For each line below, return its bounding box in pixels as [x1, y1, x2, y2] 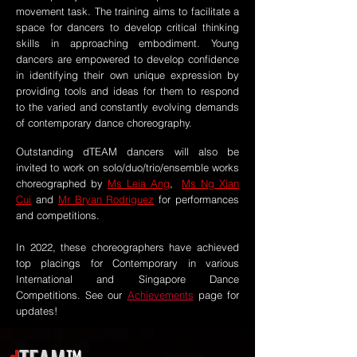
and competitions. [16, 209, 100, 222]
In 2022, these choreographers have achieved [16, 241, 239, 253]
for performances [159, 193, 240, 206]
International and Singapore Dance [16, 273, 239, 285]
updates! [16, 304, 57, 317]
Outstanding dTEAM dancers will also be [16, 145, 239, 158]
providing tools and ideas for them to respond [16, 84, 239, 97]
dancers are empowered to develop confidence [16, 53, 239, 65]
